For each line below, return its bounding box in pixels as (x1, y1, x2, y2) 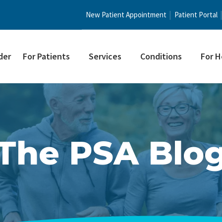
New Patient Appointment (86, 10, 166, 19)
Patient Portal (174, 10, 218, 19)
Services (89, 51, 121, 62)
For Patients (23, 51, 70, 62)
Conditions (140, 51, 182, 62)
